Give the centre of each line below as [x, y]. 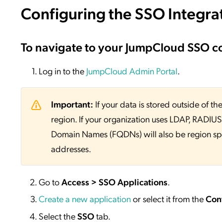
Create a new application [85, 199]
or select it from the [168, 199]
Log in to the [62, 70]
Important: [72, 104]
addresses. [71, 148]
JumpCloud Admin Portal [132, 70]
